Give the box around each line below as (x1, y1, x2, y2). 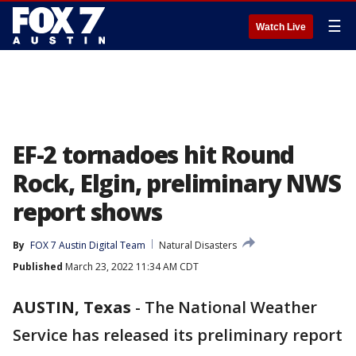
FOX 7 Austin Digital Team (30, 238, 145, 252)
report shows (13, 195, 162, 228)
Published (13, 260, 63, 273)
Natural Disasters (159, 238, 237, 252)
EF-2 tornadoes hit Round (13, 138, 295, 171)
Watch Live (256, 21, 306, 33)
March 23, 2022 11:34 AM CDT (63, 260, 199, 273)
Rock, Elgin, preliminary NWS (13, 167, 341, 199)
